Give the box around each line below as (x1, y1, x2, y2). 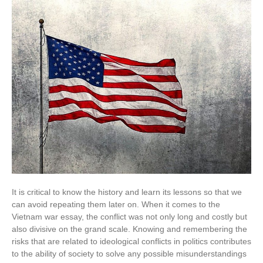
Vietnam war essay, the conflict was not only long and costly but (12, 212, 247, 222)
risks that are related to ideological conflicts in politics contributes (12, 237, 251, 247)
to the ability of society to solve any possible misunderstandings (12, 249, 247, 259)
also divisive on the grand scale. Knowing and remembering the (12, 224, 247, 234)
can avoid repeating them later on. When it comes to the (12, 200, 220, 210)
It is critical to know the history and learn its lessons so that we (12, 187, 242, 197)
